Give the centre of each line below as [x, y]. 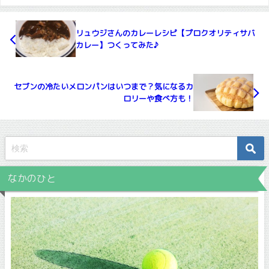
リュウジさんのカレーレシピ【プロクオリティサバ [165, 33]
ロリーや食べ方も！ [158, 99]
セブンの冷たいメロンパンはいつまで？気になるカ [104, 87]
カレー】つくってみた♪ [117, 45]
